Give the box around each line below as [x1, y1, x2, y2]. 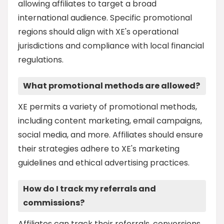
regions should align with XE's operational [18, 26, 178, 38]
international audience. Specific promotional [18, 12, 192, 24]
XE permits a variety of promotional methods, [18, 101, 197, 113]
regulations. [18, 54, 63, 66]
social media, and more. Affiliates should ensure [18, 129, 203, 141]
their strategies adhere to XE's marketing [18, 143, 179, 155]
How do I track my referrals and [23, 183, 156, 195]
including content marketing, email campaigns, [18, 115, 202, 127]
